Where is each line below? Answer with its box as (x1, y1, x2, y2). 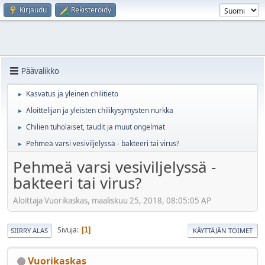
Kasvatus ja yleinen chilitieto (26, 89, 118, 99)
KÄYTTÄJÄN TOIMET (193, 225, 253, 235)
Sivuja (57, 225, 77, 235)
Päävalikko (21, 65, 59, 76)
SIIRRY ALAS (11, 225, 48, 235)
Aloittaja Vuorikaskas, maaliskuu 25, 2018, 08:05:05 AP (13, 195, 211, 206)
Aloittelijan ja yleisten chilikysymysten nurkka (26, 105, 173, 115)
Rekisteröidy (71, 5, 111, 15)
